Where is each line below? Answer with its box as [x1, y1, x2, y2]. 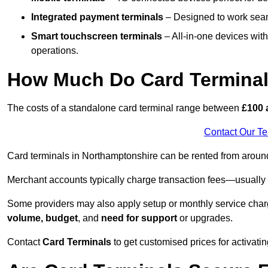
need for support [101, 213, 177, 224]
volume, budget [7, 213, 78, 224]
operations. [31, 45, 78, 56]
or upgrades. [177, 213, 233, 224]
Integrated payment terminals [31, 12, 163, 23]
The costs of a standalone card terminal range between [7, 103, 242, 114]
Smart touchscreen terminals [31, 31, 162, 42]
